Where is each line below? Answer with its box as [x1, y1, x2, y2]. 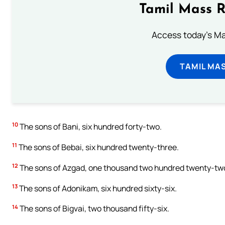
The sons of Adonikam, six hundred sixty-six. [18, 182, 177, 194]
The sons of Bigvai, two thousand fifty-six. [18, 203, 169, 214]
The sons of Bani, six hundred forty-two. [18, 121, 162, 132]
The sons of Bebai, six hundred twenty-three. [17, 141, 179, 153]
